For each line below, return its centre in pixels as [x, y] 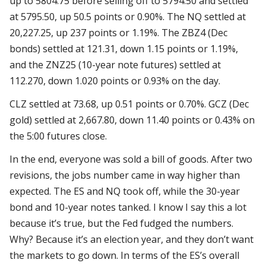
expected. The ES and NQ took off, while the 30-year [125, 191]
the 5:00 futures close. [58, 136]
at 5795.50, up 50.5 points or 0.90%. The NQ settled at [128, 17]
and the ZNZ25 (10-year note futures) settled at [115, 65]
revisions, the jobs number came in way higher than [125, 175]
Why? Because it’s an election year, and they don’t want [132, 240]
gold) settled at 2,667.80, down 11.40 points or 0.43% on [132, 120]
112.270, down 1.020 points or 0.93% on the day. [115, 81]
